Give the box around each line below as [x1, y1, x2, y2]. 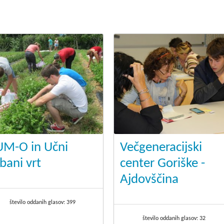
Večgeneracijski [119, 141, 202, 155]
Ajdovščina [119, 173, 178, 187]
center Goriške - [119, 157, 205, 171]
